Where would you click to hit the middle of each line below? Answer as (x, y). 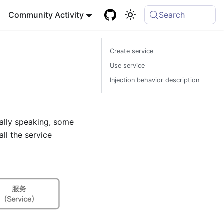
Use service (127, 66)
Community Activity (46, 15)
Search (172, 15)
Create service (132, 51)
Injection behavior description (155, 80)
